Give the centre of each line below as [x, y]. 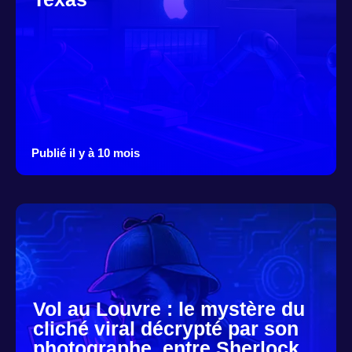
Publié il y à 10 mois [86, 153]
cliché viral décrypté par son [166, 329]
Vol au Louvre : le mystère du [169, 309]
